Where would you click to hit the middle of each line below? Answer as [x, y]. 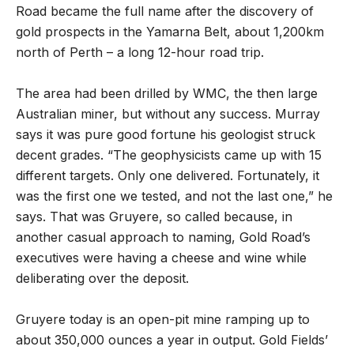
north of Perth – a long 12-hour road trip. [140, 53]
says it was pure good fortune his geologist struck [166, 135]
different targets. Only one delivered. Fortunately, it [168, 176]
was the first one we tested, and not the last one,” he [174, 196]
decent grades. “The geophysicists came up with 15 [169, 155]
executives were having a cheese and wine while [161, 258]
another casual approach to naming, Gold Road [159, 237]
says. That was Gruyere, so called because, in [154, 217]
